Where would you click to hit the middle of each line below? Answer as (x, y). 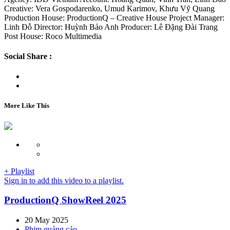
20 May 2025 (46, 220)
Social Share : (28, 56)
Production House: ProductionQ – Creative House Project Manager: (114, 17)
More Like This (27, 106)
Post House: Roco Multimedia (53, 36)
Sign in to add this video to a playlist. (64, 180)
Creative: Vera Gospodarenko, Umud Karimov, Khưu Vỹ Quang (109, 8)
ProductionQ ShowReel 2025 (65, 200)
